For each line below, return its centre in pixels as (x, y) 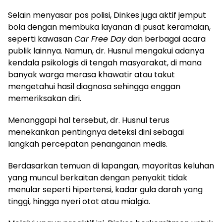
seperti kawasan (41, 39)
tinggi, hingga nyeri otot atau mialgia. (79, 202)
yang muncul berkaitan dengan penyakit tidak (98, 178)
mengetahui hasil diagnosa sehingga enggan (94, 87)
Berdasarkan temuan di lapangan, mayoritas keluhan (111, 166)
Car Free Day (100, 39)
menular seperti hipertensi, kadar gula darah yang (105, 190)
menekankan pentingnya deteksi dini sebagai (96, 132)
